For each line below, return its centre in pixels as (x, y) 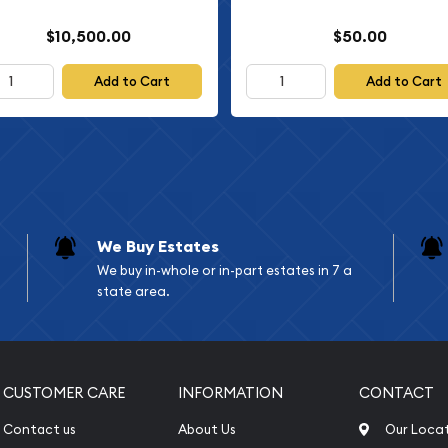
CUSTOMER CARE (64, 393)
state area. (133, 291)
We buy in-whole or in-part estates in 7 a (224, 270)
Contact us (40, 430)
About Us (207, 430)
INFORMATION (231, 393)
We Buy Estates (157, 247)
